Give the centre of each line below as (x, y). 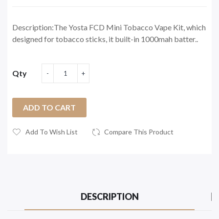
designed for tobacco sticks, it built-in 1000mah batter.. (105, 39)
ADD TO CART (49, 107)
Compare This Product (139, 131)
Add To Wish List (52, 131)
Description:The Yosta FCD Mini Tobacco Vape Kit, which (109, 27)
